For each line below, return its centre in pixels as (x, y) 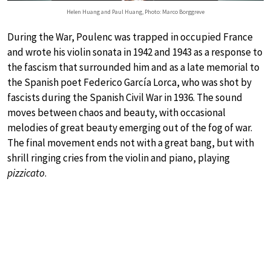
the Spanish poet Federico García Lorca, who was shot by (129, 83)
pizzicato (26, 173)
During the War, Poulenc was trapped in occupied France (130, 37)
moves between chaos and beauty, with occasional (116, 113)
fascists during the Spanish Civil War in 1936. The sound (125, 98)
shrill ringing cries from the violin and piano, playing (119, 158)
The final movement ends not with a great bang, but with (131, 143)
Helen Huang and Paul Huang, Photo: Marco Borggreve (135, 12)
